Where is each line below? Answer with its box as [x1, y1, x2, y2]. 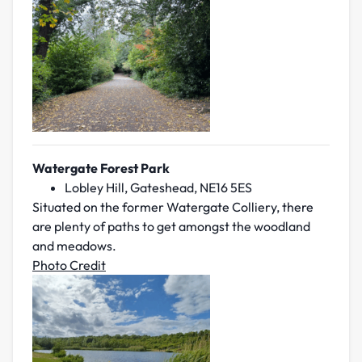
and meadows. [32, 238, 116, 255]
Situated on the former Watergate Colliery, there [32, 199, 314, 216]
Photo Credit [32, 257, 106, 274]
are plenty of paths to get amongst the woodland [32, 218, 310, 235]
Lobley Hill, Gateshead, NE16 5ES [65, 179, 252, 196]
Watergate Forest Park [32, 160, 170, 177]
